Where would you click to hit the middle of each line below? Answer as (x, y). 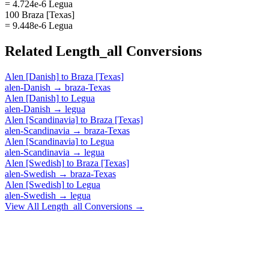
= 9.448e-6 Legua (39, 25)
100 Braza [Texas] (40, 14)
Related (30, 51)
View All (23, 206)
